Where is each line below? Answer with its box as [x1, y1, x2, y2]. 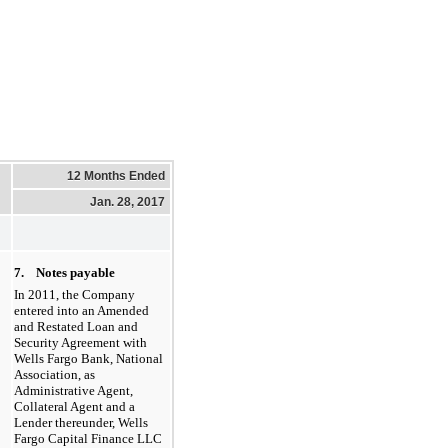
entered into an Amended [14, 302, 149, 318]
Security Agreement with [14, 334, 147, 350]
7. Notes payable [14, 264, 115, 280]
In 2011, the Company [14, 286, 135, 302]
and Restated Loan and [14, 318, 138, 334]
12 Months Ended [67, 168, 165, 183]
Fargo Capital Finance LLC [14, 430, 162, 446]
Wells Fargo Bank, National [14, 350, 163, 366]
